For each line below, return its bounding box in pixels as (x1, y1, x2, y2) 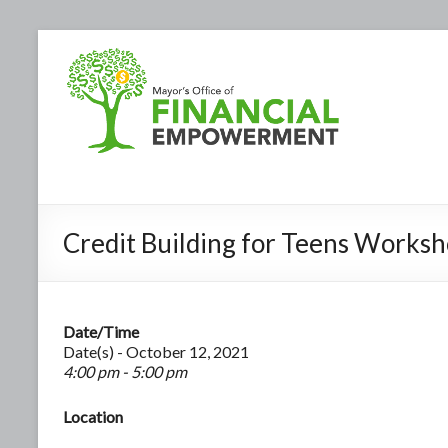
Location (63, 406, 123, 426)
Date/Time (63, 321, 139, 341)
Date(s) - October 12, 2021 (63, 341, 249, 361)
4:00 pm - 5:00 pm (63, 361, 187, 381)
